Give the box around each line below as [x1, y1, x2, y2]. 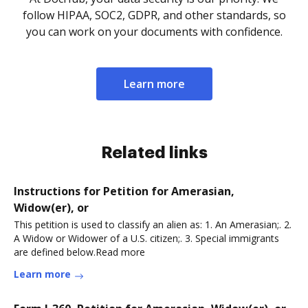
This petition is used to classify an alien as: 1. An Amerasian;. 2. [14, 217, 291, 231]
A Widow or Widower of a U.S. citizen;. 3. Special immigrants [14, 231, 279, 245]
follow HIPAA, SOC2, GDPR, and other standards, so [22, 7, 286, 23]
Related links [100, 144, 208, 161]
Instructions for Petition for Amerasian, [14, 183, 234, 199]
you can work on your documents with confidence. [25, 23, 283, 39]
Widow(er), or [14, 199, 89, 215]
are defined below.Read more [14, 245, 145, 258]
